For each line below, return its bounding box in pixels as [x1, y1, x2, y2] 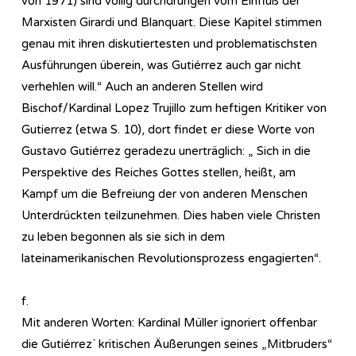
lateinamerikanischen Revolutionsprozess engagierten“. [21, 250, 321, 265]
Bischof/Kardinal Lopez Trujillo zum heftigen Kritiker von [21, 100, 327, 115]
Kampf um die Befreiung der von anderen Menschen [21, 186, 308, 201]
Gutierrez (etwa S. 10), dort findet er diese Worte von [21, 122, 315, 137]
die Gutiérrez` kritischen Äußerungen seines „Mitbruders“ [21, 336, 332, 351]
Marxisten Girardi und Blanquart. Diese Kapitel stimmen [21, 14, 322, 29]
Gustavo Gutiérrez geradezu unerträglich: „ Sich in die [21, 143, 311, 158]
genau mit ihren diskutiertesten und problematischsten [21, 36, 317, 51]
